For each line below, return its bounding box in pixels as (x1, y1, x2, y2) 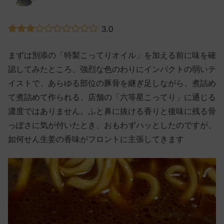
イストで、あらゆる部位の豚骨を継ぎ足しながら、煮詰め (8, 79, 216, 88)
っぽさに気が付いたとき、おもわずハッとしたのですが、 (8, 121, 216, 130)
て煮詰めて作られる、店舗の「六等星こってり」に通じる (8, 93, 216, 102)
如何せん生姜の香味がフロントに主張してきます (8, 135, 184, 144)
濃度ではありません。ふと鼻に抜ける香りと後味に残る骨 (8, 107, 216, 116)
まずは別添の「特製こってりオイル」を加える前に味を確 (8, 51, 216, 60)
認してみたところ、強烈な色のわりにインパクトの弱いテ (8, 65, 216, 74)
